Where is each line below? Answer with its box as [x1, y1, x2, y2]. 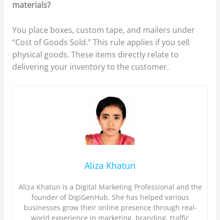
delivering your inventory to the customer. [12, 61, 169, 72]
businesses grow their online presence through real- [23, 203, 197, 213]
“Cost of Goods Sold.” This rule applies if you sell [12, 36, 190, 48]
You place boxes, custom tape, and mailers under [12, 24, 195, 35]
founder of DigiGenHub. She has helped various [31, 192, 189, 202]
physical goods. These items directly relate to [12, 49, 179, 60]
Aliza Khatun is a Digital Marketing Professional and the [18, 182, 202, 192]
